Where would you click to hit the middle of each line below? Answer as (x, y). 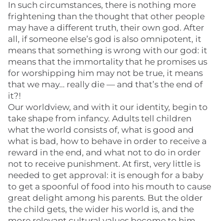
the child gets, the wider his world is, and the (101, 209)
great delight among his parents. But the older (105, 198)
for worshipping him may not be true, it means (105, 73)
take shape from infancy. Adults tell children (100, 118)
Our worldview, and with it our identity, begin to (108, 107)
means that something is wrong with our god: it (108, 50)
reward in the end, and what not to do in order (104, 152)
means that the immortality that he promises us (108, 62)
